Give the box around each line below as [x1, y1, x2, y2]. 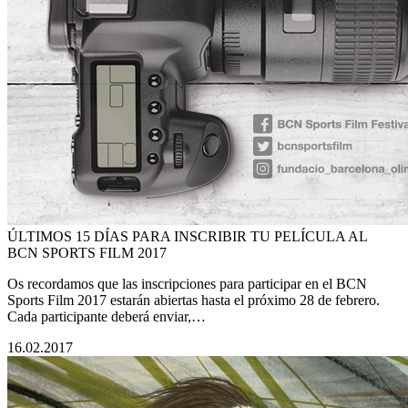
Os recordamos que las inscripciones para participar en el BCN [7, 276, 367, 292]
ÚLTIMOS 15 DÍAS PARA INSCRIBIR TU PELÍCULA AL [7, 229, 367, 245]
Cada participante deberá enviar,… [7, 309, 206, 325]
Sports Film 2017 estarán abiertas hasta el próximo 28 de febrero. [7, 292, 380, 309]
